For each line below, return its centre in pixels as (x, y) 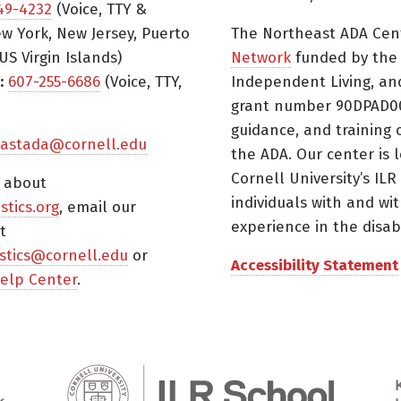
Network (261, 57)
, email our (98, 207)
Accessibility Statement (315, 265)
